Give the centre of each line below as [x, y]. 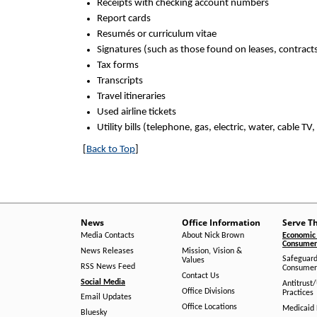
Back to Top [111, 150]
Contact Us [200, 276]
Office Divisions [208, 292]
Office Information [221, 223]
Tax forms [118, 65]
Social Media [103, 282]
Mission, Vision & [212, 251]
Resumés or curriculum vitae [157, 34]
